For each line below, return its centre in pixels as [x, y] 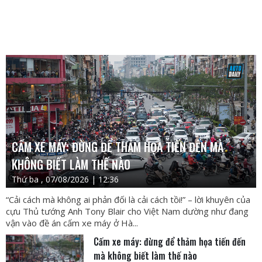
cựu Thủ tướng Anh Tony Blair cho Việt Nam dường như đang [127, 211]
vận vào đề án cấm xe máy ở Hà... [72, 223]
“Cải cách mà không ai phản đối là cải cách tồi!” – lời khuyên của [128, 200]
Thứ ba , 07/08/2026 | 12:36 [65, 180]
